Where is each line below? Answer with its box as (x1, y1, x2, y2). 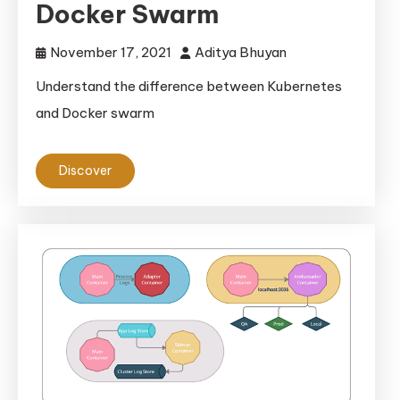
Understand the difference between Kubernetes (36, 78, 342, 95)
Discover (59, 162, 112, 179)
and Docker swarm (36, 104, 154, 121)
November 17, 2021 (50, 44, 171, 61)
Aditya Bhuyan (195, 44, 287, 61)
